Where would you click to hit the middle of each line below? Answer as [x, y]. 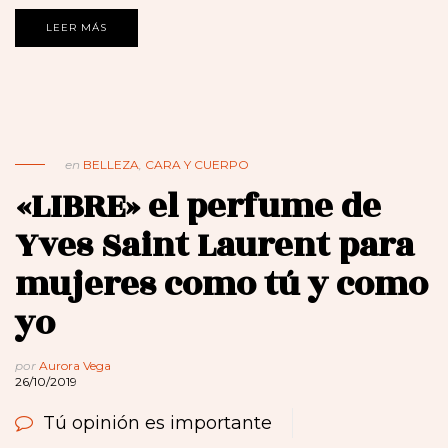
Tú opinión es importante [157, 423]
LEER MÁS [76, 28]
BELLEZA [111, 165]
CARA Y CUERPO [197, 165]
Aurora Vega [75, 366]
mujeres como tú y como [221, 285]
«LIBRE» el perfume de [198, 207]
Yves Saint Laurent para [214, 246]
